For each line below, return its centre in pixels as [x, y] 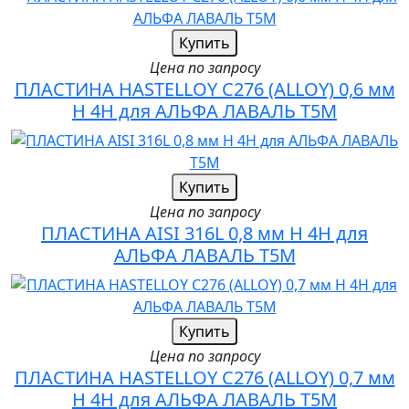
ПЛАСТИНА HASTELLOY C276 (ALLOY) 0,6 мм [204, 89]
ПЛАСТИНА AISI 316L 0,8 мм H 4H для [204, 234]
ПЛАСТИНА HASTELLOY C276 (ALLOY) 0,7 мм [204, 378]
